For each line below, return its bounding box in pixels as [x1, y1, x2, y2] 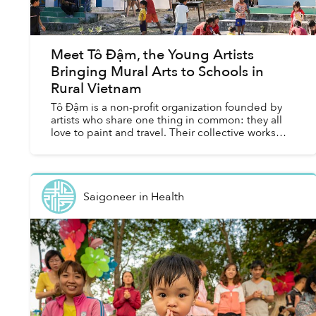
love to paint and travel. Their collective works [50, 126, 276, 140]
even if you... [50, 151, 112, 166]
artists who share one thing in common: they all [50, 113, 282, 128]
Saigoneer [83, 188, 136, 205]
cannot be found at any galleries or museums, [50, 138, 274, 153]
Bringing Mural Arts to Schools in [50, 62, 264, 82]
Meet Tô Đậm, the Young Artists [50, 45, 254, 65]
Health [150, 188, 184, 205]
